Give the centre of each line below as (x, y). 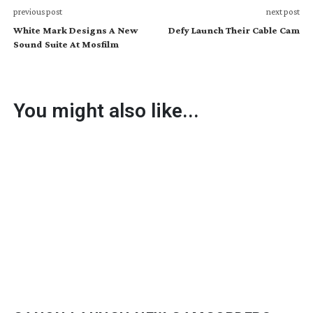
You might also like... (106, 110)
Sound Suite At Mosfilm (66, 44)
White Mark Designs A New (75, 30)
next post (283, 11)
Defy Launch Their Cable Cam (234, 30)
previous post (37, 11)
